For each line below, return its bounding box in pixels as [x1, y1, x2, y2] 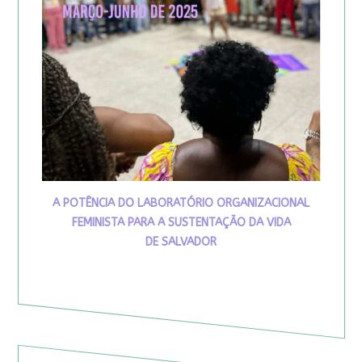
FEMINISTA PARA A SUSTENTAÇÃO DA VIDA [71, 216, 291, 230]
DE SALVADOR [145, 235, 217, 250]
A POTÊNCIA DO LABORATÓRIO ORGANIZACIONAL [53, 196, 309, 211]
